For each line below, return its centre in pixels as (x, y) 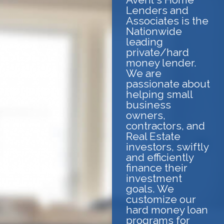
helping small (159, 94)
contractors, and (165, 125)
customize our (161, 199)
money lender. (161, 62)
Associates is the (167, 20)
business (148, 104)
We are (144, 73)
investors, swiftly (167, 146)
